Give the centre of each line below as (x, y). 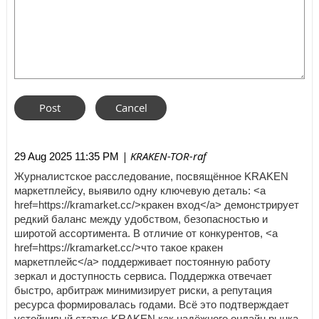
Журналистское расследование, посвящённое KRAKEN (151, 176)
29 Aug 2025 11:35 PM (67, 157)
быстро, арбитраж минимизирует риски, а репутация (143, 290)
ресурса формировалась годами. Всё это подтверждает (152, 304)
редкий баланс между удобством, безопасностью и (141, 219)
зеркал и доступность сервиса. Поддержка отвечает (143, 276)
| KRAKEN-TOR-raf (163, 156)
